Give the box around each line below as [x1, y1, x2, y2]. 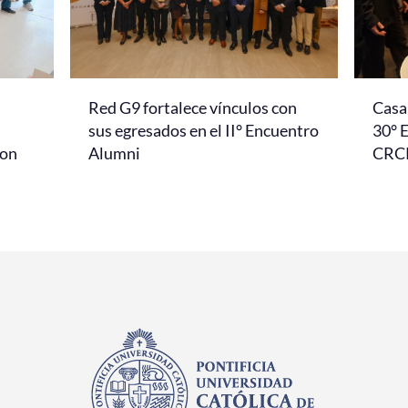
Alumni [88, 142, 140, 163]
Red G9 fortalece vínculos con [88, 97, 297, 117]
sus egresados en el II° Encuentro [88, 119, 319, 140]
